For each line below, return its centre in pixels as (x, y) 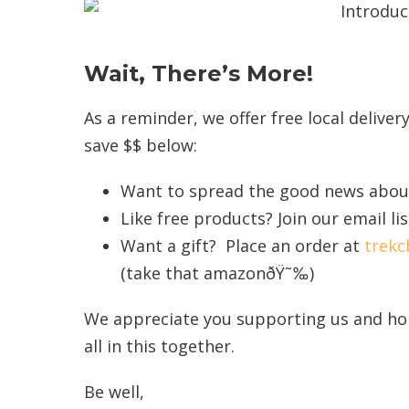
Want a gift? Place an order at (242, 245)
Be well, (114, 391)
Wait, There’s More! (199, 73)
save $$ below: (141, 145)
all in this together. (164, 346)
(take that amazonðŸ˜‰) (217, 273)
